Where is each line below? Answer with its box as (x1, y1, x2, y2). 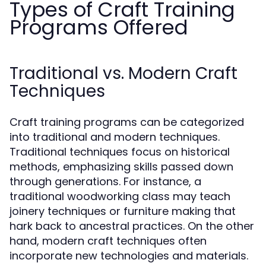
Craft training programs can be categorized (9, 115, 244, 129)
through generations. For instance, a (9, 174, 201, 189)
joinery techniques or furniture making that (9, 204, 236, 218)
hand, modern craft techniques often (9, 233, 207, 248)
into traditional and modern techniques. (9, 129, 220, 144)
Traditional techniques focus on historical (9, 144, 230, 159)
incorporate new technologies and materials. (9, 248, 248, 263)
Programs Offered (9, 13, 188, 42)
